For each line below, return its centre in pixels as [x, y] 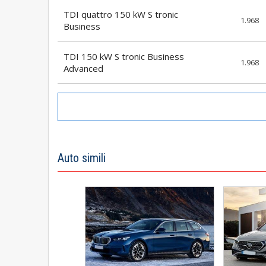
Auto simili [82, 158]
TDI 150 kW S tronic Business [124, 56]
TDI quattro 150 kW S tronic [121, 14]
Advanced [83, 68]
